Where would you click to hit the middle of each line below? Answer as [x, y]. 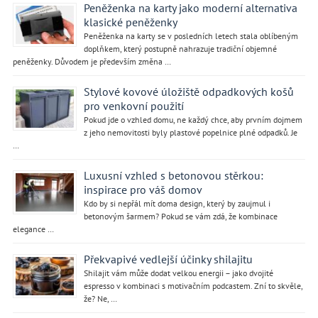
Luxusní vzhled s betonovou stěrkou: [173, 175]
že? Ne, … [100, 298]
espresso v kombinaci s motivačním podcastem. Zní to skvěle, [193, 285]
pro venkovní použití [133, 105]
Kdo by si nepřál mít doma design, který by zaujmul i [177, 203]
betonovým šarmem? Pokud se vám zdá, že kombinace [180, 216]
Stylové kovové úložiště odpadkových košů [188, 91]
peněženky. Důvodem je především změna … [92, 61]
